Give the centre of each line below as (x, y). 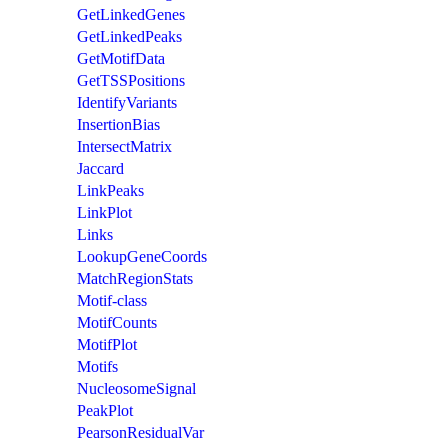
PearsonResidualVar (140, 432)
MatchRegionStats (135, 278)
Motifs (97, 366)
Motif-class (112, 300)
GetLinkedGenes (131, 14)
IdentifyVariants (127, 102)
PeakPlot (105, 410)
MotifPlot (107, 344)
